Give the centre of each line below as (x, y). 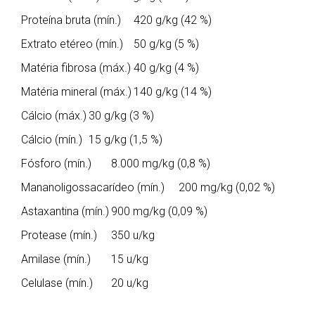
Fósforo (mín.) (56, 163)
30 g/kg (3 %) (121, 115)
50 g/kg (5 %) (166, 44)
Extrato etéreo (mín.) (72, 44)
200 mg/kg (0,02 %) (227, 187)
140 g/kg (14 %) (173, 91)
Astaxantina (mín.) (65, 211)
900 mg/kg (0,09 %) (159, 211)
